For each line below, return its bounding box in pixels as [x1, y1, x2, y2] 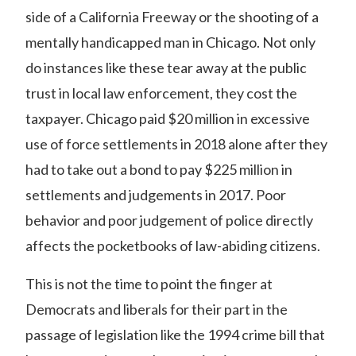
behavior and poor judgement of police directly [25, 211, 313, 229]
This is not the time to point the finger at [25, 275, 273, 292]
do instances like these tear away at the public [25, 59, 307, 76]
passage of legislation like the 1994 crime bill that [25, 326, 325, 343]
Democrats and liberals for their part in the [25, 300, 288, 318]
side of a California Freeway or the [25, 8, 238, 25]
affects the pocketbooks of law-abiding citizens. [25, 237, 320, 254]
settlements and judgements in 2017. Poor [25, 186, 286, 203]
